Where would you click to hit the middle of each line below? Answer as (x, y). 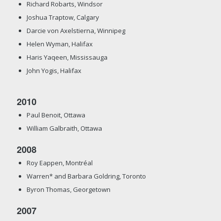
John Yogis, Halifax (54, 70)
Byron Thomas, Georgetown (68, 189)
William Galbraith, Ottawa (64, 128)
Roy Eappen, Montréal (59, 163)
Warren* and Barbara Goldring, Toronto (86, 176)
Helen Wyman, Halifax (59, 44)
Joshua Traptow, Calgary (63, 17)
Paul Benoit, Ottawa (56, 115)
